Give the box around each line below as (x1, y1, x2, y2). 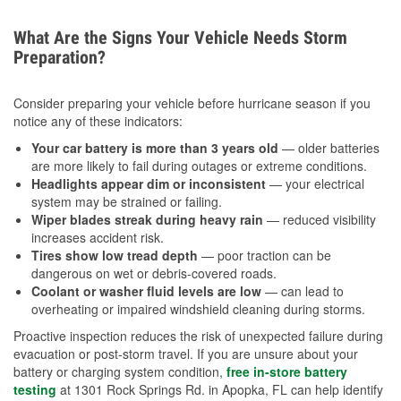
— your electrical (266, 174, 364, 192)
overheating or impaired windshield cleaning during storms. (31, 299, 365, 318)
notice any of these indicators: (13, 111, 183, 130)
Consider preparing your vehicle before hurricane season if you (13, 93, 371, 112)
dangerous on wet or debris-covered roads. (31, 263, 277, 282)
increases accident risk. (31, 227, 164, 246)
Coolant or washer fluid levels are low (31, 281, 261, 300)
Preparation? (13, 46, 106, 68)
